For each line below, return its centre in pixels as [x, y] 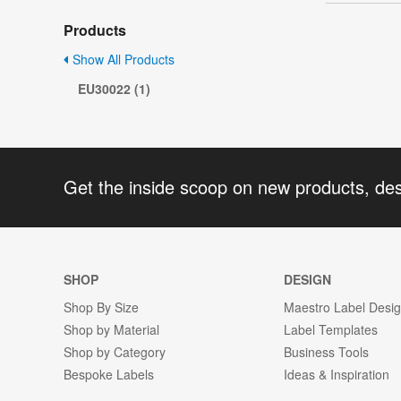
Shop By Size [101, 307]
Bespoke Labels [109, 374]
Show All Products [122, 60]
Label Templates [331, 329]
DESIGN [308, 279]
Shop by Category [115, 351]
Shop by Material [111, 329]
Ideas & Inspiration [337, 374]
